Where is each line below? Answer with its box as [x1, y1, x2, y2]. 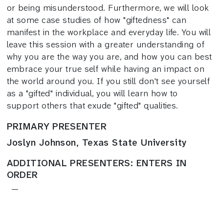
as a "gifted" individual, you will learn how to [6, 87, 178, 99]
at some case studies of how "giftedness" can [6, 14, 187, 26]
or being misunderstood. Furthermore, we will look [6, 1, 209, 14]
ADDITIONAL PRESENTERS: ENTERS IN [6, 156, 187, 169]
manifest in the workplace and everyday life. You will [6, 26, 211, 38]
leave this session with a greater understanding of [6, 38, 205, 50]
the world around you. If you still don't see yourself [6, 75, 210, 87]
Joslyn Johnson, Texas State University [6, 136, 187, 149]
